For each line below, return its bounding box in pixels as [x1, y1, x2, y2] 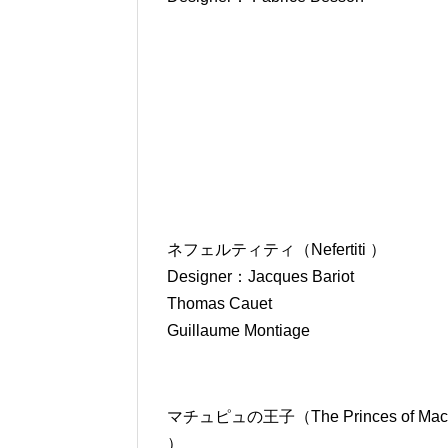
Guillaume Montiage [167, 321, 310, 339]
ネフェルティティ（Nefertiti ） [167, 240, 386, 258]
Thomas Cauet [167, 294, 272, 312]
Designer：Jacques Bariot [167, 267, 354, 285]
